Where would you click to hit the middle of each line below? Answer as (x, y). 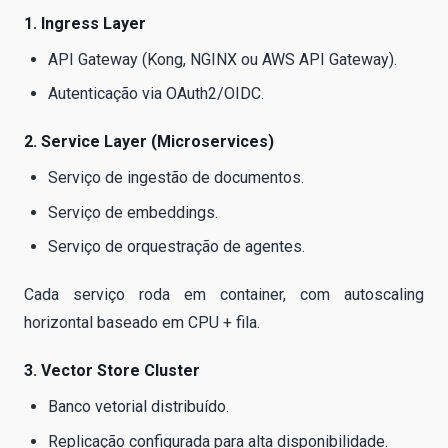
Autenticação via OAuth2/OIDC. (156, 94)
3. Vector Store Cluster (112, 371)
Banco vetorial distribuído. (138, 407)
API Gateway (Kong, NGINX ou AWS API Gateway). (222, 60)
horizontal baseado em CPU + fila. (142, 323)
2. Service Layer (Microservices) (149, 142)
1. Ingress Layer (85, 24)
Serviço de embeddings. (133, 212)
